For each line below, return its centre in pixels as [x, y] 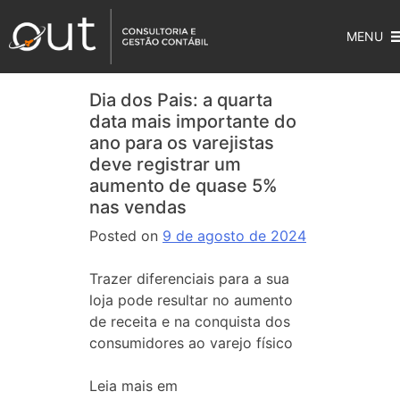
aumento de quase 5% [183, 186]
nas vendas [138, 207]
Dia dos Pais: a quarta [181, 100]
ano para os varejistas [182, 143]
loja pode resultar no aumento [191, 300]
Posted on [126, 236]
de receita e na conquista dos [190, 321]
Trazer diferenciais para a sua [189, 279]
